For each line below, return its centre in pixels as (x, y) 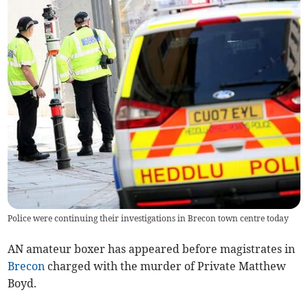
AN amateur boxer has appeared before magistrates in (152, 249)
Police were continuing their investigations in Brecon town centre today (148, 219)
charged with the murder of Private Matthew (166, 266)
